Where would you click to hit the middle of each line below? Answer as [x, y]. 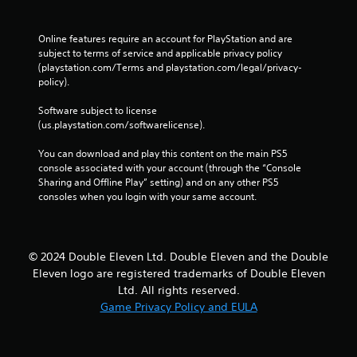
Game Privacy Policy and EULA [178, 306]
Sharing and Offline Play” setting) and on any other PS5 [159, 182]
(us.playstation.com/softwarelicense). [122, 124]
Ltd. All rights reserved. [178, 290]
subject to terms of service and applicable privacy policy [160, 53]
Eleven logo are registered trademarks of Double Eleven [178, 273]
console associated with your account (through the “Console [170, 167]
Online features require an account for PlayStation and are [165, 38]
